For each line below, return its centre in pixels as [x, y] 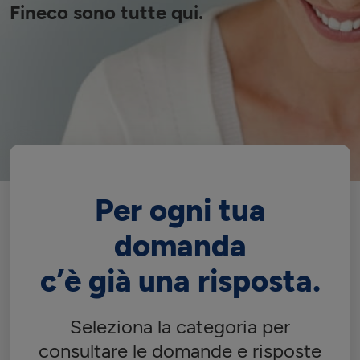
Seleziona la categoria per [180, 327]
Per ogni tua [180, 211]
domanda [180, 246]
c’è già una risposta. [180, 281]
